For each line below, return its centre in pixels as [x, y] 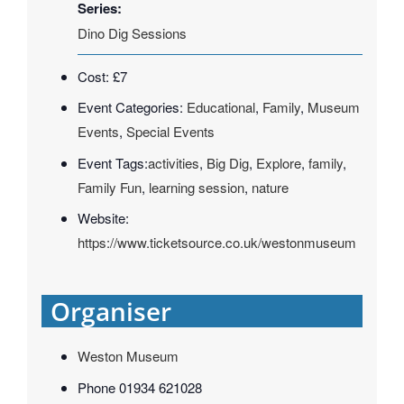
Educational [220, 107]
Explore [278, 162]
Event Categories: [130, 107]
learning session [196, 187]
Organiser [110, 312]
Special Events [170, 132]
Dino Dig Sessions [132, 32]
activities [173, 162]
